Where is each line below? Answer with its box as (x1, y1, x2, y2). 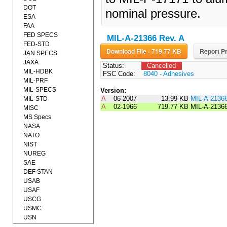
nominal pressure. (105, 7, 201, 20)
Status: (100, 62, 124, 70)
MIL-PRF (23, 77, 48, 84)
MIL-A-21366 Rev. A (106, 33, 184, 44)
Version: (100, 87, 126, 95)
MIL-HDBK (23, 68, 53, 75)
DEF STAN (23, 168, 53, 175)
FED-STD (23, 41, 50, 48)
